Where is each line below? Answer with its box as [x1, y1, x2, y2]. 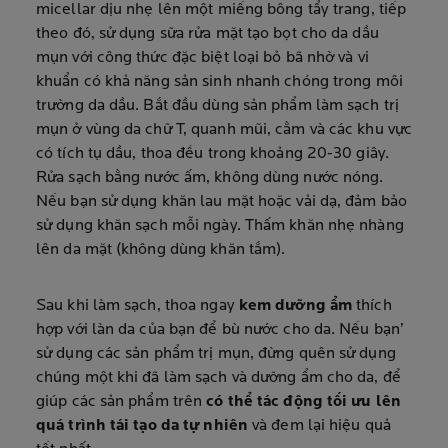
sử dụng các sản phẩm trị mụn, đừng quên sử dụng [36, 346, 396, 362]
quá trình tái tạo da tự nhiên [36, 418, 248, 434]
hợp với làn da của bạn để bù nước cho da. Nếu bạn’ [36, 322, 405, 338]
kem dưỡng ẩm [234, 298, 357, 314]
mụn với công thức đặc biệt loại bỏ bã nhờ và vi [36, 50, 369, 66]
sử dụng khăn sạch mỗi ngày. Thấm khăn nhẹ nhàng [36, 218, 404, 234]
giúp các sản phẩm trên [36, 394, 207, 410]
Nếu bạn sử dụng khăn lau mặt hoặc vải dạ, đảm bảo [36, 194, 407, 210]
